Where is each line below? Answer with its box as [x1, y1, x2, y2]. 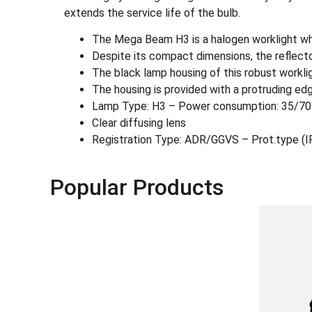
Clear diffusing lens [92, 116, 186, 130]
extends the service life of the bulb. [64, 6, 240, 19]
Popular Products [50, 174, 224, 201]
